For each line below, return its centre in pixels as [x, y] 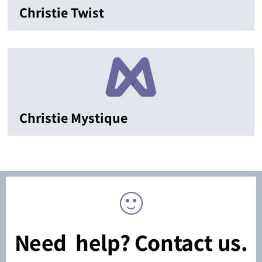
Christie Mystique [73, 118]
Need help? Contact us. [131, 242]
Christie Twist [62, 13]
